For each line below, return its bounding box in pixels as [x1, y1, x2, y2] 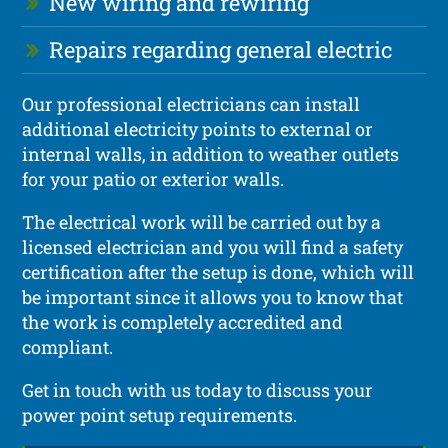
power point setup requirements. [22, 402, 298, 427]
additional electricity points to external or [22, 116, 374, 141]
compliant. [22, 334, 114, 359]
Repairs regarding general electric [49, 34, 393, 64]
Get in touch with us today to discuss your [22, 377, 374, 402]
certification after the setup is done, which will [22, 259, 415, 284]
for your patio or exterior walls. [22, 166, 285, 191]
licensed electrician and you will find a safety [22, 234, 404, 259]
